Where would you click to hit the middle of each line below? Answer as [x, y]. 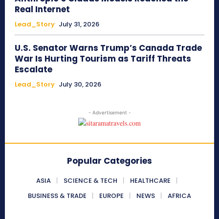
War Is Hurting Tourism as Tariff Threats [103, 59]
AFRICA [179, 196]
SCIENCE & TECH [90, 181]
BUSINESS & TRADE [57, 196]
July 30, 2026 [80, 85]
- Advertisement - [109, 113]
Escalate [33, 70]
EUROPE [111, 196]
